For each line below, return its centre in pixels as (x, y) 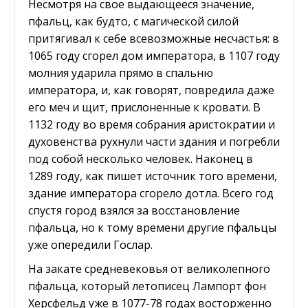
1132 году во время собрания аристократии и (152, 124)
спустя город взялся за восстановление (134, 210)
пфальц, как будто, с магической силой (133, 21)
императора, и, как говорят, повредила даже (151, 90)
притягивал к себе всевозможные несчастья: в (154, 38)
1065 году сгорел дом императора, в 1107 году (154, 55)
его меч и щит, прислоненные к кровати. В (144, 107)
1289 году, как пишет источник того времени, (153, 176)
